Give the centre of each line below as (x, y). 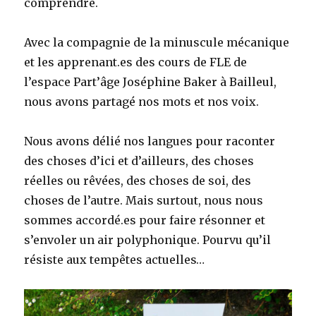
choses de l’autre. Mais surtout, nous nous (144, 201)
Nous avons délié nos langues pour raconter (150, 141)
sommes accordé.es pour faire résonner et (145, 220)
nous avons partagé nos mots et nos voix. (142, 102)
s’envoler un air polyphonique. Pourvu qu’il (148, 240)
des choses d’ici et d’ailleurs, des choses (139, 161)
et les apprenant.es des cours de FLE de (136, 62)
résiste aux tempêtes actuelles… (115, 260)
